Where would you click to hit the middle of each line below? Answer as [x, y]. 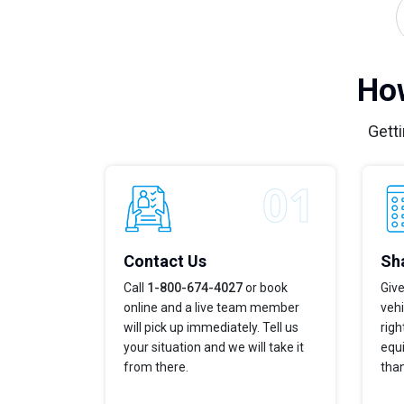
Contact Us [165, 261]
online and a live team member [211, 307]
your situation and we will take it [214, 347]
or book [265, 287]
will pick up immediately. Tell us [211, 327]
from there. [156, 367]
